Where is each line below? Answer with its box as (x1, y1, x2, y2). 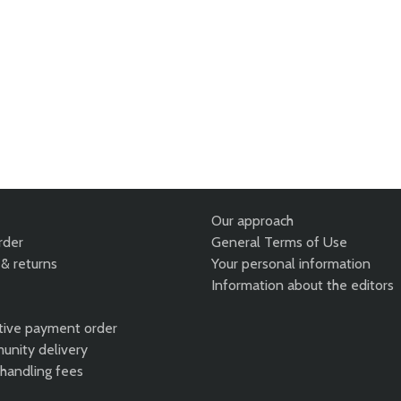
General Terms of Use (211, 234, 347, 252)
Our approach (211, 212, 294, 230)
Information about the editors (211, 277, 394, 294)
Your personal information (211, 255, 371, 273)
